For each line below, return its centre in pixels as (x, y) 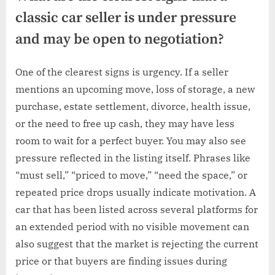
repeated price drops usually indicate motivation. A (136, 192)
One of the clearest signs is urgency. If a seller (122, 72)
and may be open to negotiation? (120, 39)
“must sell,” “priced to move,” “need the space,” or (131, 175)
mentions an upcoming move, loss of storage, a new (135, 89)
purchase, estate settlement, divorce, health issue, (133, 106)
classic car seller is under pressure (126, 18)
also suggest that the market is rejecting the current (137, 243)
